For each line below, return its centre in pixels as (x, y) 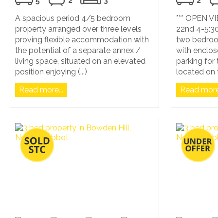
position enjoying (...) (51, 72)
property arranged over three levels (78, 29)
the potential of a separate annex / (78, 50)
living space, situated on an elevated (80, 61)
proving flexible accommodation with (82, 39)
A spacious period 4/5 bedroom (73, 18)
